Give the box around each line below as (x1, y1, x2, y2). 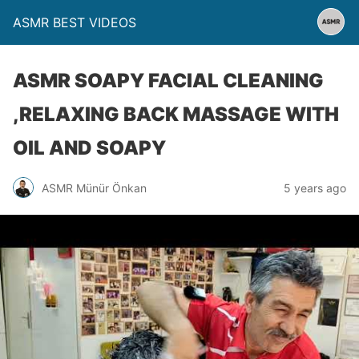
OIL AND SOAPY (13, 136, 166, 159)
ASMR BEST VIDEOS (13, 14, 136, 30)
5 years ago (284, 180, 346, 195)
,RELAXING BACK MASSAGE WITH (13, 103, 339, 126)
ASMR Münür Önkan (42, 180, 147, 195)
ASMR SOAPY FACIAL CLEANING (13, 69, 324, 92)
